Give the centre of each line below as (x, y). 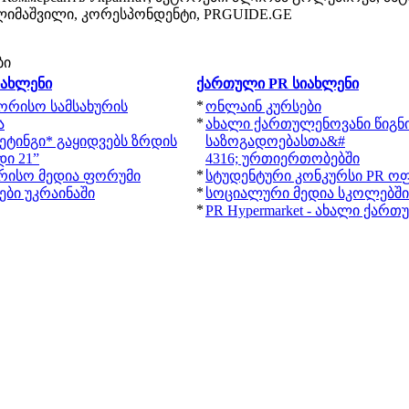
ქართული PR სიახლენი (278, 84)
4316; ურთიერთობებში (283, 158)
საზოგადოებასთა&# (275, 141)
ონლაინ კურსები (263, 106)
